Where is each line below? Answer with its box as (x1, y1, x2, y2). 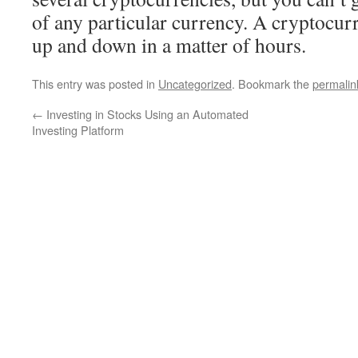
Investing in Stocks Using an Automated (43, 105, 249, 122)
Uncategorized (158, 75, 232, 92)
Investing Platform (32, 121, 124, 138)
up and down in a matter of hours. (32, 31, 306, 58)
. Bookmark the (232, 75, 312, 92)
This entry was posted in (32, 75, 158, 92)
